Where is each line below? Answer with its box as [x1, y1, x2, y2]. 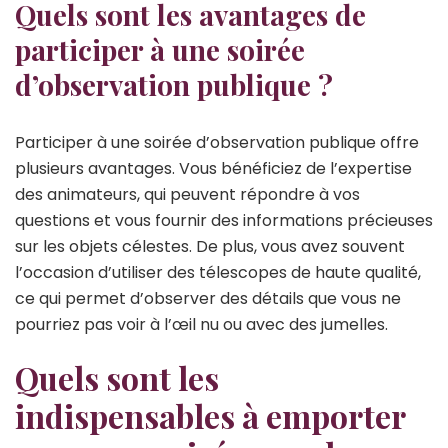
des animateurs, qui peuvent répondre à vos [15, 183, 360, 207]
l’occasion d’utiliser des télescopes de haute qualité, [15, 261, 421, 285]
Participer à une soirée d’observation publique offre [15, 131, 419, 155]
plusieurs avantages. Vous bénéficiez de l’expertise [15, 157, 412, 181]
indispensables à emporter [15, 394, 405, 438]
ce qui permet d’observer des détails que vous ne [15, 287, 401, 311]
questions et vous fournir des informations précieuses [15, 209, 433, 233]
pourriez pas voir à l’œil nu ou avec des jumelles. [15, 313, 388, 337]
